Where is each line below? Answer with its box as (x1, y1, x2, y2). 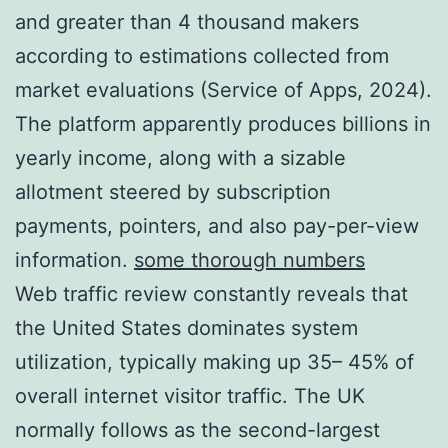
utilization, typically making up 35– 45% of (15, 349, 414, 374)
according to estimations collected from (15, 43, 389, 68)
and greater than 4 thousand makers (15, 9, 359, 34)
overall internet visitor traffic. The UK (15, 383, 365, 408)
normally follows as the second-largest (15, 417, 380, 442)
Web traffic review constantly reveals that (15, 281, 408, 306)
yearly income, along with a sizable (15, 145, 346, 170)
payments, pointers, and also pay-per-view (15, 213, 419, 238)
